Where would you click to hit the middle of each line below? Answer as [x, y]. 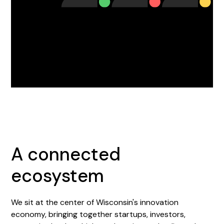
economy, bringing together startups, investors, [98, 214]
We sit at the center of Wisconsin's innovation [95, 202]
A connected [66, 154]
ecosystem [58, 175]
